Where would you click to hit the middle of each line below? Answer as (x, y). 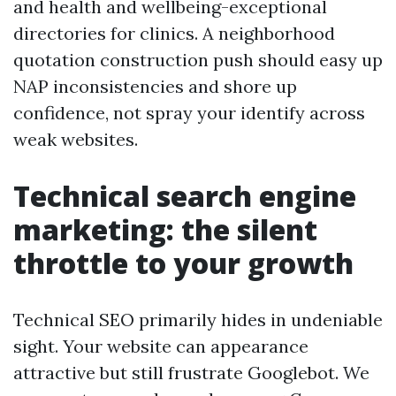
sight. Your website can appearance (161, 346)
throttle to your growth (183, 263)
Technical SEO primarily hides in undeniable (198, 320)
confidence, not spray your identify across (189, 113)
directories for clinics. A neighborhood (174, 33)
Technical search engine (185, 196)
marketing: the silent (165, 229)
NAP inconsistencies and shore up (155, 86)
